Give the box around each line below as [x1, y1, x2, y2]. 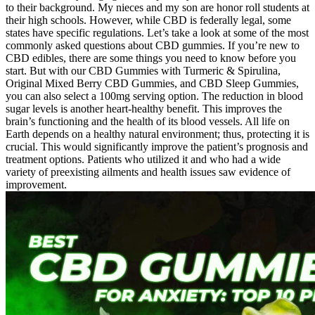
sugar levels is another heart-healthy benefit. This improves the [6, 102, 282, 115]
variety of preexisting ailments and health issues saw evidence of [6, 165, 290, 178]
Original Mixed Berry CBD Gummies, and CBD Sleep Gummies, [6, 77, 299, 89]
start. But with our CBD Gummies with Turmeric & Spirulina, [6, 64, 281, 77]
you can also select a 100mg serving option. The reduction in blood [6, 89, 303, 102]
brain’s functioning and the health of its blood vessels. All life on [6, 115, 290, 127]
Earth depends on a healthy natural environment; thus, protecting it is [6, 127, 309, 140]
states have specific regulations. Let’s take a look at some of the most [6, 26, 309, 39]
